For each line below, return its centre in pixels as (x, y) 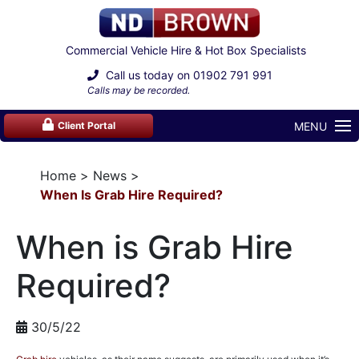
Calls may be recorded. (138, 91)
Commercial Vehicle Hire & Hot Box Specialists (186, 50)
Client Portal (86, 126)
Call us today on (147, 75)
